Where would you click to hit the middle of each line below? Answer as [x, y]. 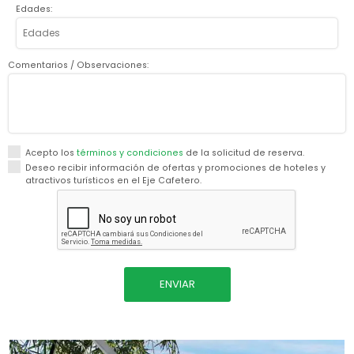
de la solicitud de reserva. [244, 153]
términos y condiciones [130, 153]
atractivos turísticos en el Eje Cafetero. [113, 181]
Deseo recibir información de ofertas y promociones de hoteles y [175, 168]
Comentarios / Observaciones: [78, 65]
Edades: [34, 9]
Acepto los [51, 153]
